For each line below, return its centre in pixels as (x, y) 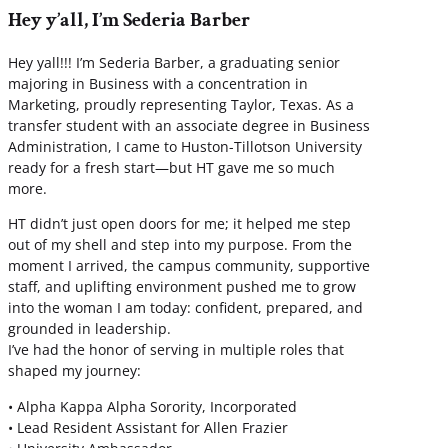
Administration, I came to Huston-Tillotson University (185, 147)
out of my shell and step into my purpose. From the (180, 245)
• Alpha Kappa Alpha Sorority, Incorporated (152, 406)
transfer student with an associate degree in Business (189, 126)
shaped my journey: (74, 371)
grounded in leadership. (89, 329)
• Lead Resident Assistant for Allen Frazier (148, 427)
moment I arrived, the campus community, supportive (189, 266)
